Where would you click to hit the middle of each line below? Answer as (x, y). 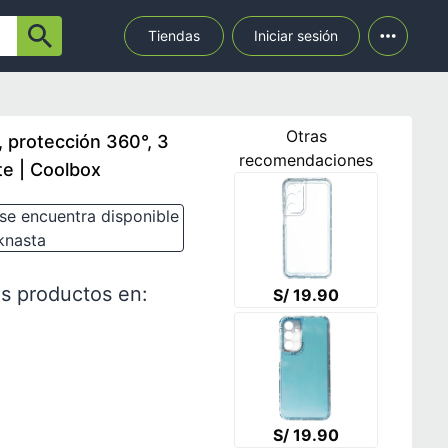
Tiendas (174, 35)
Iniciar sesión (296, 35)
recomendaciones (306, 160)
